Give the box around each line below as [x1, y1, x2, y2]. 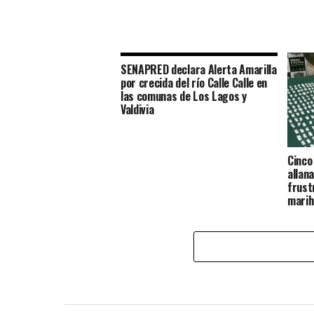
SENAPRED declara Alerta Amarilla [121, 61, 277, 78]
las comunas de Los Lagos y [121, 88, 247, 105]
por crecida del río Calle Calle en [121, 74, 268, 92]
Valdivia [121, 101, 154, 118]
